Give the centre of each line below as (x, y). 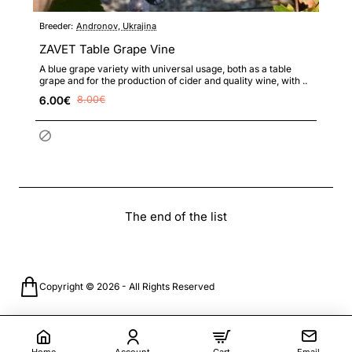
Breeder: (56, 26)
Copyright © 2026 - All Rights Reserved (127, 287)
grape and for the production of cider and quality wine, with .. (173, 80)
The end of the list (176, 216)
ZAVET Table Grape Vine (107, 49)
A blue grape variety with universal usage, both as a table (165, 68)
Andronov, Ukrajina (116, 26)
